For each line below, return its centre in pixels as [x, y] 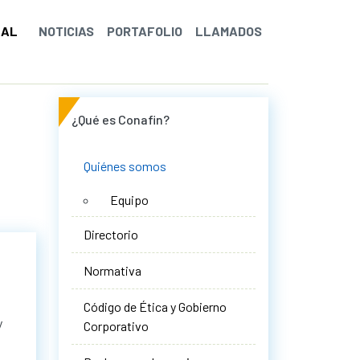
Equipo [129, 199]
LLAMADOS [229, 31]
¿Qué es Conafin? [121, 119]
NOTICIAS [66, 31]
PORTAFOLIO [145, 31]
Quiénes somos [125, 166]
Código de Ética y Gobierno [155, 306]
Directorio [111, 234]
